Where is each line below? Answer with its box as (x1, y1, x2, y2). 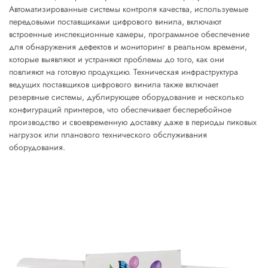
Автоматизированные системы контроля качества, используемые (9, 3, 248, 15)
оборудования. (9, 141, 65, 153)
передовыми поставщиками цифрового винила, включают (9, 16, 221, 28)
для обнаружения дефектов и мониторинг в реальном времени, (9, 41, 247, 53)
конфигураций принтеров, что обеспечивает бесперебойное (9, 103, 232, 115)
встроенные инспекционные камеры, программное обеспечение (9, 28, 249, 40)
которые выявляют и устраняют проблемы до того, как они (9, 53, 224, 65)
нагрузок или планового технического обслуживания (9, 129, 207, 141)
